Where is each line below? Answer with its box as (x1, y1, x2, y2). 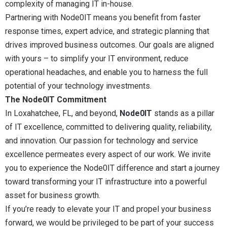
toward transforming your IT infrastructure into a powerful (5, 177, 207, 187)
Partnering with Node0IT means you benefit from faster (5, 13, 201, 23)
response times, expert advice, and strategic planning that (5, 26, 209, 36)
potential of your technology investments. (5, 81, 152, 91)
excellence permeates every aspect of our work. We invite (5, 149, 211, 160)
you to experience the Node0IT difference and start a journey (5, 163, 220, 173)
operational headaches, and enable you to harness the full (5, 67, 208, 78)
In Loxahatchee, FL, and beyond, (5, 108, 120, 119)
